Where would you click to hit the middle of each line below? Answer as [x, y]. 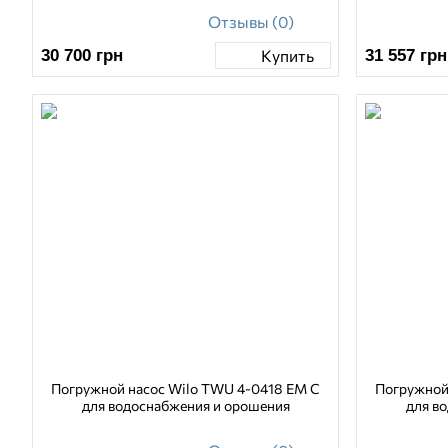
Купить [287, 55]
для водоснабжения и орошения [185, 406]
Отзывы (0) [250, 22]
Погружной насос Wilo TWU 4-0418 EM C [186, 389]
